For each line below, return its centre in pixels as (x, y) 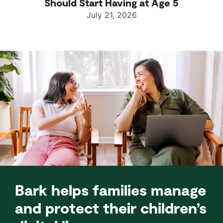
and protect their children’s (111, 207)
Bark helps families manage (111, 189)
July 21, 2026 (111, 15)
